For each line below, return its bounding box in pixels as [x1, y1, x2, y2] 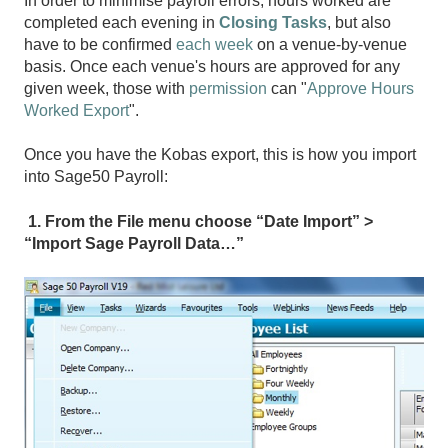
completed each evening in [24, 13, 219, 31]
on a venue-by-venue [253, 35, 407, 53]
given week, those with [24, 79, 189, 97]
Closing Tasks [219, 13, 327, 31]
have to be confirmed [24, 35, 176, 53]
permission [189, 79, 267, 97]
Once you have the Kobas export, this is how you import [24, 146, 416, 164]
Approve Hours [307, 79, 414, 97]
